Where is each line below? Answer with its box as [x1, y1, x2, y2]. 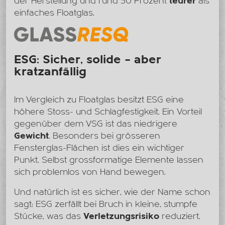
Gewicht [14, 131, 49, 142]
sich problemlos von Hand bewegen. [14, 167, 166, 178]
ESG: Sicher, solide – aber [14, 52, 161, 67]
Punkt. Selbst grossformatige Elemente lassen [14, 155, 203, 166]
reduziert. [159, 211, 200, 222]
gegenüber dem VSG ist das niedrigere [14, 119, 177, 130]
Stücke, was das [14, 211, 83, 222]
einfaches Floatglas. [14, 8, 94, 19]
